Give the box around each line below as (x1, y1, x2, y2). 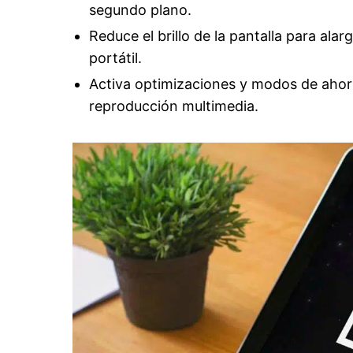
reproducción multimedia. (88, 97, 258, 114)
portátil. (88, 49, 142, 66)
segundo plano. (88, 2, 191, 18)
